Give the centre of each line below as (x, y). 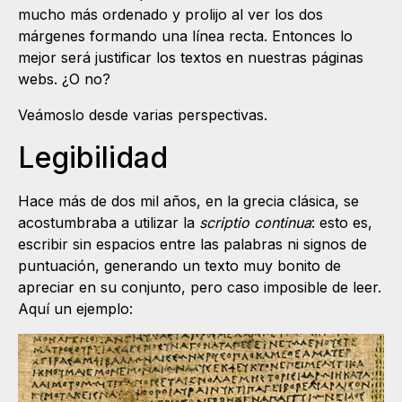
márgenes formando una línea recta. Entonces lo (185, 35)
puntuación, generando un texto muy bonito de (179, 265)
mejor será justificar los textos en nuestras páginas (191, 57)
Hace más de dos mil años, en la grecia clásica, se (188, 201)
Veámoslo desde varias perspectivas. (143, 114)
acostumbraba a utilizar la (109, 222)
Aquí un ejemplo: (75, 308)
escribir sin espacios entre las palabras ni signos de (192, 244)
